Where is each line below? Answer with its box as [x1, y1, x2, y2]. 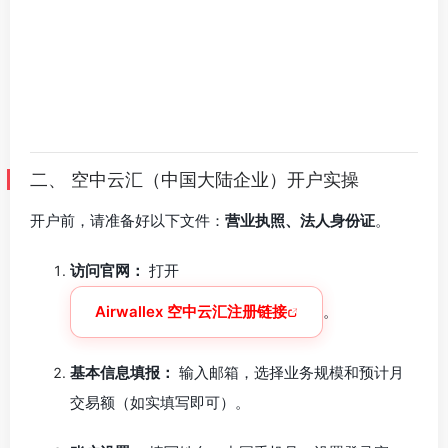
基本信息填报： [70, 363, 175, 382]
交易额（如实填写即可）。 [70, 393, 250, 412]
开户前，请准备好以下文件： [30, 211, 225, 230]
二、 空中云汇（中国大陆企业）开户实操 [30, 169, 359, 190]
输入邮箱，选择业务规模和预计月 [175, 363, 404, 382]
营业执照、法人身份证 [225, 211, 375, 230]
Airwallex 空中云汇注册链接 [95, 302, 287, 321]
